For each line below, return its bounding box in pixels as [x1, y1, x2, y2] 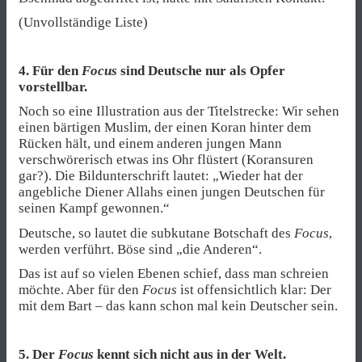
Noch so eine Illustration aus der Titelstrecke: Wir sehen [19, 103, 339, 120]
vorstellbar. [19, 79, 87, 95]
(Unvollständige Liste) [19, 14, 148, 30]
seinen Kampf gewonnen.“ [19, 200, 170, 217]
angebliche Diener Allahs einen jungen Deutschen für [19, 184, 325, 200]
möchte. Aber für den [19, 281, 142, 297]
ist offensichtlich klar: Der [177, 281, 331, 297]
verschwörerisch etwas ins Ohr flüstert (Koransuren [19, 152, 314, 168]
